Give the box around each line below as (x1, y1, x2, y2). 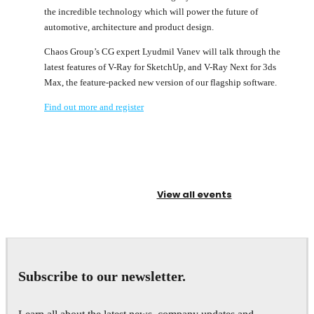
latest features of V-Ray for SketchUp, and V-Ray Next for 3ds (44, 61, 276, 72)
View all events (156, 187, 232, 201)
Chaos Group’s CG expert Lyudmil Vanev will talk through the (44, 46, 280, 57)
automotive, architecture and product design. (44, 21, 214, 32)
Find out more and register (44, 101, 144, 112)
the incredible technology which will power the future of (44, 6, 258, 17)
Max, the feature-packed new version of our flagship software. (44, 76, 277, 88)
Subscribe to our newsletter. (18, 268, 186, 285)
